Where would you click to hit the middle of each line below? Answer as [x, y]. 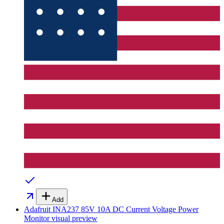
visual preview [73, 218]
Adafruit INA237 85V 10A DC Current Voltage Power [111, 209]
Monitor [37, 218]
